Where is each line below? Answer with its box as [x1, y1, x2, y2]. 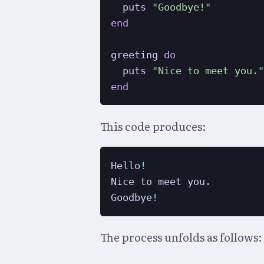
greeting [111, 49, 164, 61]
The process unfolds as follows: [100, 229, 262, 246]
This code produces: [100, 117, 206, 134]
